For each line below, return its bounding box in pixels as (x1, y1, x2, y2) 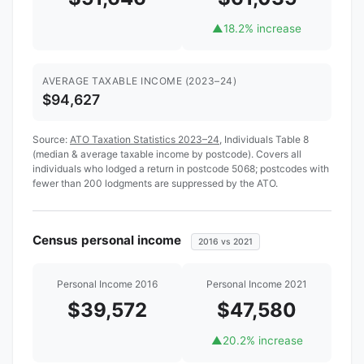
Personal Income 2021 (206, 277, 307, 290)
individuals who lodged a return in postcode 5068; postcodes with (32, 162, 329, 175)
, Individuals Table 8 (219, 132, 309, 145)
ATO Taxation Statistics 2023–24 (70, 132, 219, 145)
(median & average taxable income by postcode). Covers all (32, 147, 301, 160)
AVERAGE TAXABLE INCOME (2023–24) (42, 75, 236, 88)
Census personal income (32, 232, 184, 248)
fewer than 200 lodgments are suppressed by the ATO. (32, 176, 278, 189)
